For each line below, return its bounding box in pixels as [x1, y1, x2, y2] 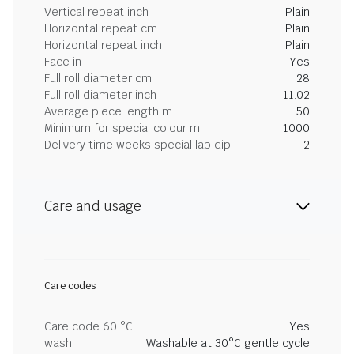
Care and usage [44, 198, 141, 215]
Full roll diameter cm [44, 71, 152, 85]
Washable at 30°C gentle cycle [146, 336, 310, 350]
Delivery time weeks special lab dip [44, 137, 231, 152]
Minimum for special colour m [44, 121, 200, 135]
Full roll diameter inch [44, 88, 156, 102]
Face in [44, 55, 81, 69]
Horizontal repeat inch [44, 38, 162, 52]
